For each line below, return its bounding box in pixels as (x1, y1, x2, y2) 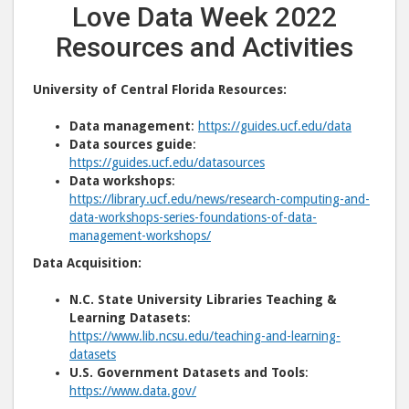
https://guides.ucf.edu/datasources (69, 155, 265, 171)
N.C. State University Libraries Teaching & (69, 292, 337, 308)
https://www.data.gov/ (69, 383, 196, 399)
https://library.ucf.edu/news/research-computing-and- (69, 192, 370, 207)
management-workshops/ (69, 228, 211, 244)
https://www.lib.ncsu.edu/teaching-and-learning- (69, 329, 341, 344)
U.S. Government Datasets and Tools (69, 365, 305, 381)
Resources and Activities (56, 31, 353, 64)
